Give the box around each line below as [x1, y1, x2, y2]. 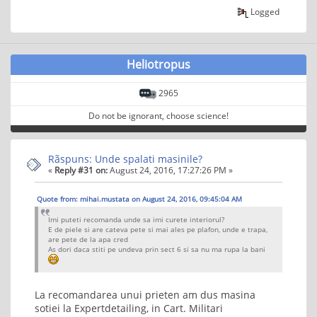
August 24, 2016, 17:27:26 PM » [108, 163, 233, 175]
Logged [248, 5, 280, 17]
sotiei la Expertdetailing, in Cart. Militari [35, 301, 223, 316]
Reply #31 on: [54, 163, 108, 175]
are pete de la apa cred [48, 234, 128, 245]
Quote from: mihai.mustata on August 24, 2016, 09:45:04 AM [37, 194, 242, 204]
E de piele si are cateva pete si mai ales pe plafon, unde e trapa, [48, 224, 267, 235]
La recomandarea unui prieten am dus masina [35, 288, 255, 302]
